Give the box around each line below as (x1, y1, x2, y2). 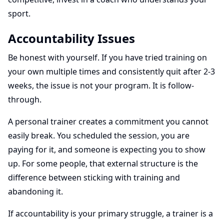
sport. (8, 8, 30, 19)
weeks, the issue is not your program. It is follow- (8, 80, 194, 91)
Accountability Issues (8, 30, 135, 46)
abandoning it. (8, 186, 63, 197)
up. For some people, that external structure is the (8, 158, 198, 169)
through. (8, 94, 41, 105)
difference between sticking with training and (8, 172, 180, 183)
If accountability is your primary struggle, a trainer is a (8, 208, 213, 219)
